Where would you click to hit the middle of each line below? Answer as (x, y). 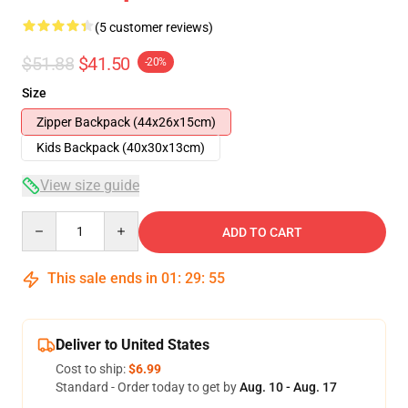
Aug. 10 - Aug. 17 (288, 387)
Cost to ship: (92, 369)
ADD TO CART (262, 232)
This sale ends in (102, 278)
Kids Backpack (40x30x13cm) (121, 148)
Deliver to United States (133, 345)
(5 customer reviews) (154, 27)
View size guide (90, 185)
